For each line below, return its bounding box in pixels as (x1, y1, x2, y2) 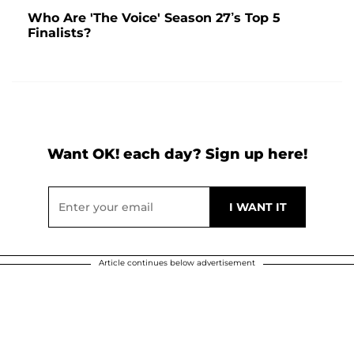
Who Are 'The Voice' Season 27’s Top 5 (28, 9, 281, 25)
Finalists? (28, 24, 91, 40)
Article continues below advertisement (99, 257, 255, 268)
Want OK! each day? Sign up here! (47, 145, 307, 163)
